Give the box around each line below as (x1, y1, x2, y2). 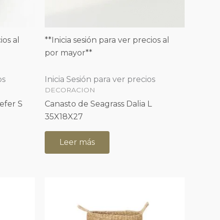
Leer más (59, 137, 95, 147)
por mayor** (45, 48, 92, 58)
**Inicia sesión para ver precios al (45, 35, 169, 45)
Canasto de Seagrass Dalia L (45, 99, 152, 109)
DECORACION (45, 86, 95, 94)
